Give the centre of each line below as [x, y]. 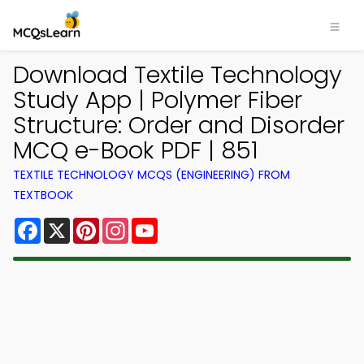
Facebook [73, 224]
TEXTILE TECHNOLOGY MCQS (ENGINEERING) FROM [152, 175]
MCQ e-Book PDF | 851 [136, 150]
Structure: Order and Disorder [179, 125]
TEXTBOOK [43, 195]
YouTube [185, 224]
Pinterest [128, 224]
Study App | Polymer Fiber [158, 100]
